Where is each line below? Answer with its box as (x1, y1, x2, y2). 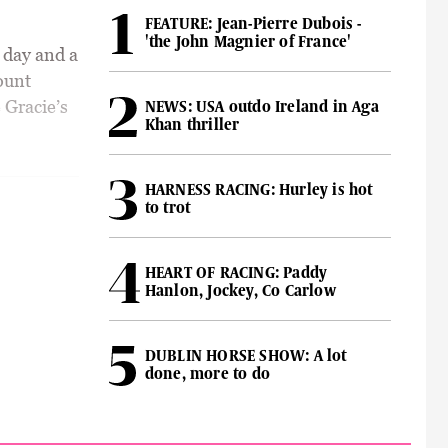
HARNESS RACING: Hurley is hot (144, 180, 373, 199)
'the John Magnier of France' (144, 32, 352, 51)
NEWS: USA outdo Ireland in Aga (144, 97, 379, 116)
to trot (144, 198, 191, 217)
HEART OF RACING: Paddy (144, 263, 328, 282)
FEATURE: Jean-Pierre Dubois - (144, 14, 362, 33)
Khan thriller (144, 115, 240, 134)
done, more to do (144, 364, 270, 383)
